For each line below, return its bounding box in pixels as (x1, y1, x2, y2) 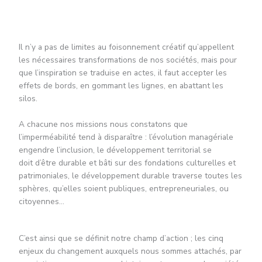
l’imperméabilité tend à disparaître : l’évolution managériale (18, 131, 233, 143)
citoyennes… (18, 195, 64, 207)
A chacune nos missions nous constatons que (18, 118, 188, 130)
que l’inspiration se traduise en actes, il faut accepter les (18, 67, 227, 78)
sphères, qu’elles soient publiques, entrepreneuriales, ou (18, 182, 229, 194)
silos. (18, 92, 40, 104)
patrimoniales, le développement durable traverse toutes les (18, 170, 242, 181)
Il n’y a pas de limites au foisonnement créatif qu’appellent (18, 41, 234, 53)
